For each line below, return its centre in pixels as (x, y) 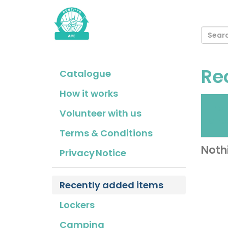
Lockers (77, 205)
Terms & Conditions (106, 133)
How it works (89, 93)
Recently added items (111, 185)
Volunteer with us (101, 113)
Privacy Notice (93, 153)
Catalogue (85, 74)
